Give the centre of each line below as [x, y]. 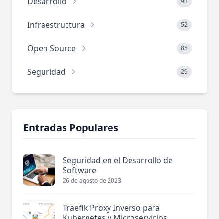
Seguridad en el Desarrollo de [118, 161]
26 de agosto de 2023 [92, 181]
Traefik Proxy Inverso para [111, 208]
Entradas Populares [71, 128]
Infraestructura [56, 25]
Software [79, 170]
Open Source [52, 49]
